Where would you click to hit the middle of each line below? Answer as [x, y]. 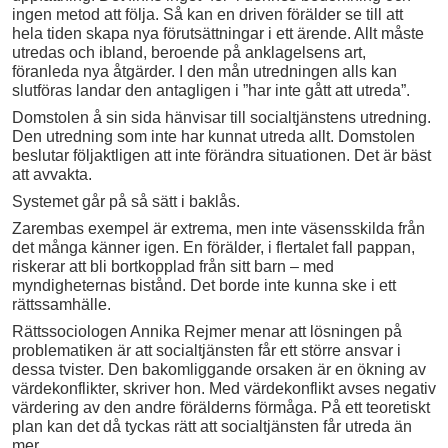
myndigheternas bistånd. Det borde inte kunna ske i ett [204, 285]
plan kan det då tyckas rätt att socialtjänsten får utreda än [212, 426]
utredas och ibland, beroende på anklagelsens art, [189, 52]
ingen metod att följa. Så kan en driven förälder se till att [207, 14]
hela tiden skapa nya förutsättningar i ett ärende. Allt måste [218, 33]
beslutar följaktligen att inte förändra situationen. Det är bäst [221, 155]
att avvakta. [52, 174]
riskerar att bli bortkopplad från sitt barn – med [173, 266]
